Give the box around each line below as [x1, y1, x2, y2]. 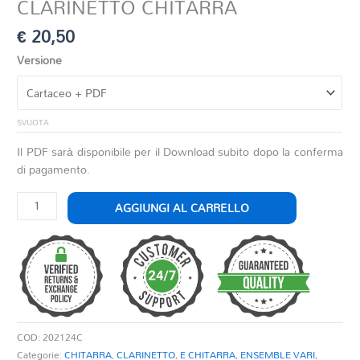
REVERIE [16, 188, 63, 211]
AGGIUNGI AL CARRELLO [114, 197, 249, 219]
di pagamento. [17, 158, 91, 181]
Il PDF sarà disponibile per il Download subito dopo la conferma [17, 141, 343, 163]
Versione [17, 48, 63, 71]
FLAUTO [16, 223, 61, 246]
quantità [16, 276, 59, 299]
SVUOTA [17, 114, 50, 131]
